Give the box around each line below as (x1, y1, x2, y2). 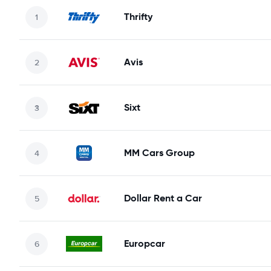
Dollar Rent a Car (124, 192, 202, 204)
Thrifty (124, 10, 152, 23)
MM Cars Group (124, 146, 195, 159)
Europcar (124, 237, 165, 250)
